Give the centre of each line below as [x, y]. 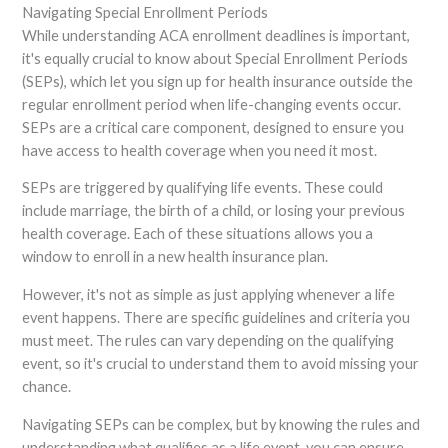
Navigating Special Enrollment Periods [145, 12]
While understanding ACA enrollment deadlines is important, [216, 35]
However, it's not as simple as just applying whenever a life [209, 294]
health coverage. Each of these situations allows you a [198, 234]
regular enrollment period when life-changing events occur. [212, 104]
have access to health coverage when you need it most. [200, 150]
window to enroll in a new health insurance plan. [175, 257]
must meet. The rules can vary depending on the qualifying [208, 340]
